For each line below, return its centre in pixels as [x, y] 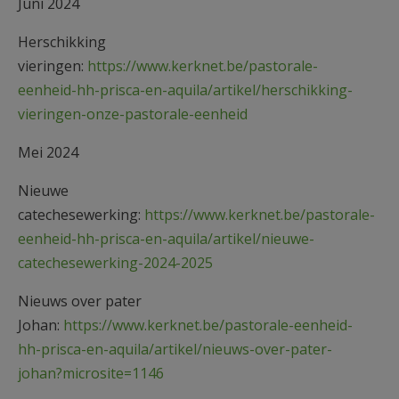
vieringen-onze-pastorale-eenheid [133, 114]
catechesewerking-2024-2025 [115, 262]
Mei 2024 [48, 152]
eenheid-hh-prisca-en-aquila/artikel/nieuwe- [166, 238]
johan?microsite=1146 [91, 373]
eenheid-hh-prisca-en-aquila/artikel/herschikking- [185, 90]
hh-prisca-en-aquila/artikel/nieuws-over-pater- [175, 349]
